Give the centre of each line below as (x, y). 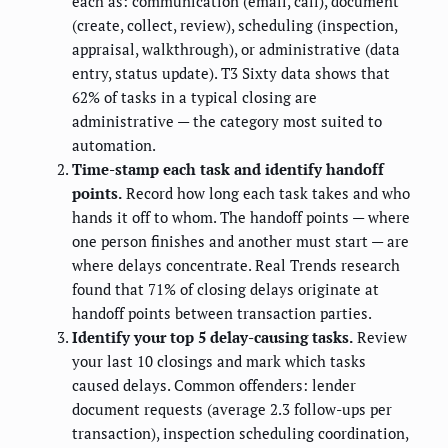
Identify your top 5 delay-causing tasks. (212, 336)
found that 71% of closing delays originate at (225, 288)
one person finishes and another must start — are (240, 240)
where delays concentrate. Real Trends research (236, 264)
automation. (114, 144)
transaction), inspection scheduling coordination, (240, 432)
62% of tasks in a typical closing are (194, 96)
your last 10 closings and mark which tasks (219, 360)
